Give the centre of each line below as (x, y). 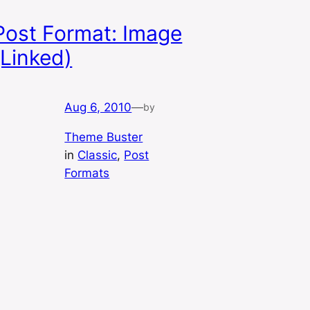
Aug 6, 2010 (98, 108)
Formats (87, 173)
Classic (98, 155)
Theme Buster (104, 137)
